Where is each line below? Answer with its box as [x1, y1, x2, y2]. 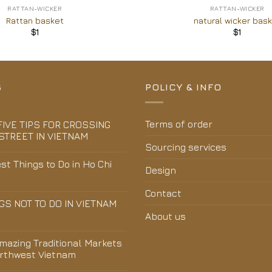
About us [145, 210, 186, 222]
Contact [145, 187, 182, 199]
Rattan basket [5, 15, 64, 25]
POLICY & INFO [145, 81, 222, 93]
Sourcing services [145, 141, 226, 152]
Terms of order [145, 118, 212, 129]
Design [145, 164, 176, 175]
